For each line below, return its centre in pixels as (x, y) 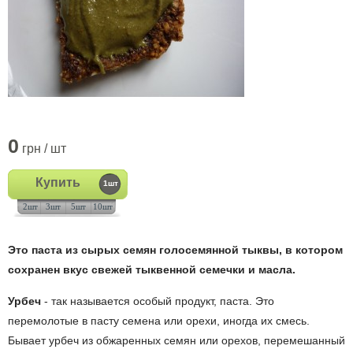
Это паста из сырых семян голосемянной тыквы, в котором (175, 250)
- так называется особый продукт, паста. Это (158, 301)
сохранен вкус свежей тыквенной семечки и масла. (152, 270)
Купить (58, 183)
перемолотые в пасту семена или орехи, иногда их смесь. (159, 321)
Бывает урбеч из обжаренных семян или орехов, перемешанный (176, 341)
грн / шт (43, 149)
